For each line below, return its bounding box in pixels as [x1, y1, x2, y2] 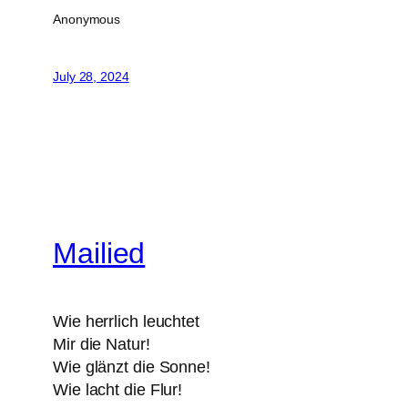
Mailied [53, 237, 146, 270]
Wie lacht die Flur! [53, 380, 183, 399]
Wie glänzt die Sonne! [53, 357, 210, 376]
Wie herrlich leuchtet [53, 311, 199, 331]
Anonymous [53, 11, 121, 26]
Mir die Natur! [53, 334, 150, 353]
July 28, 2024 [53, 68, 129, 84]
